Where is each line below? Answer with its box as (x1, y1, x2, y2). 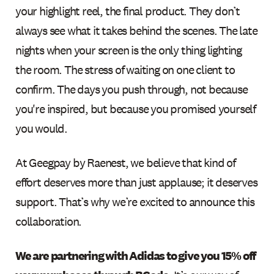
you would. (15, 120, 68, 136)
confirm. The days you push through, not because (15, 81, 248, 97)
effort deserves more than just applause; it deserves (15, 174, 257, 190)
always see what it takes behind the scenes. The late (15, 22, 257, 39)
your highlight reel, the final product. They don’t (15, 2, 240, 19)
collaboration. (15, 213, 84, 229)
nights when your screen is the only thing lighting (15, 42, 242, 58)
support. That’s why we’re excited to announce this (15, 193, 255, 210)
